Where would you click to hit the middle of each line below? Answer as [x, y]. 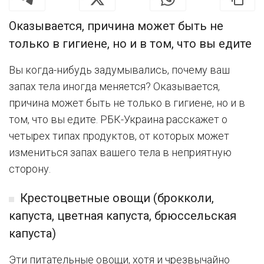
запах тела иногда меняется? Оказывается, [114, 87]
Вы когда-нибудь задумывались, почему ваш [119, 70]
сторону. [30, 169]
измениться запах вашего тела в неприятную [120, 153]
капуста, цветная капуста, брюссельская [123, 216]
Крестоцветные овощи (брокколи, [117, 198]
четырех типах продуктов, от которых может [119, 136]
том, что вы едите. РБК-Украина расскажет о [118, 120]
